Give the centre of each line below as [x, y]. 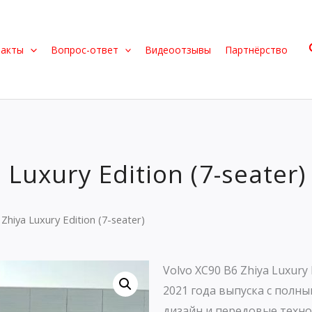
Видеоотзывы [178, 49]
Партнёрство [256, 49]
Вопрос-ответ [84, 49]
